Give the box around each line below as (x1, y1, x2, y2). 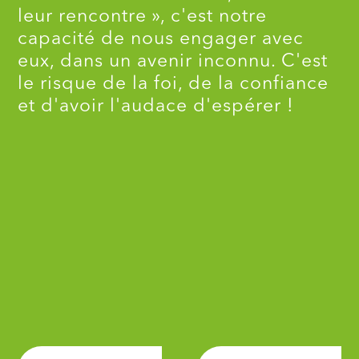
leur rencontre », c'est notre (18, 8, 268, 27)
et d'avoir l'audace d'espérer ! (18, 98, 295, 117)
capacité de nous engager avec (18, 30, 305, 50)
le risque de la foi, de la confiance (18, 75, 329, 95)
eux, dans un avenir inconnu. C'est (18, 53, 329, 72)
